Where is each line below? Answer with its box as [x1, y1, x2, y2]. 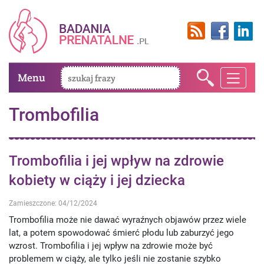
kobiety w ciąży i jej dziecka [9, 172, 185, 189]
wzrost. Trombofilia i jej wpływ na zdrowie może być [9, 240, 213, 252]
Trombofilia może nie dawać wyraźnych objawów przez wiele [9, 214, 246, 226]
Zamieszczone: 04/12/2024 [9, 199, 97, 207]
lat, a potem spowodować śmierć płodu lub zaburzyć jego [9, 227, 234, 239]
